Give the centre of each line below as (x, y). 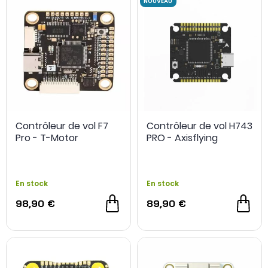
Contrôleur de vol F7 (62, 126)
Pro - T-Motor (47, 138)
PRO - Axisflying (182, 138)
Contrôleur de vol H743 (200, 126)
